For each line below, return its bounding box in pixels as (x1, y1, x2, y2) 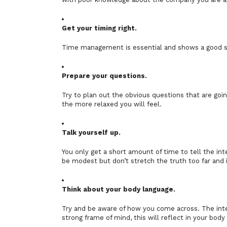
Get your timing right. (62, 24, 137, 32)
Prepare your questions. (62, 72, 147, 80)
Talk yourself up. (62, 129, 121, 136)
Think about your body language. (62, 185, 175, 193)
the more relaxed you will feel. (62, 100, 162, 108)
